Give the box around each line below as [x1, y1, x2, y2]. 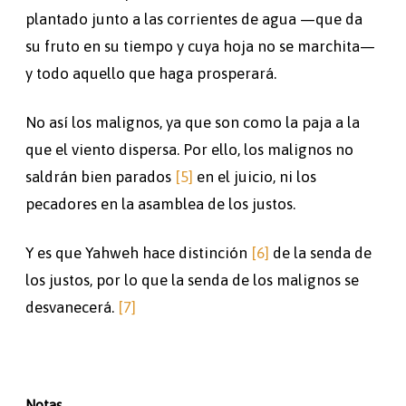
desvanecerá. [25, 297, 118, 316]
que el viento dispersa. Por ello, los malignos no [25, 140, 353, 159]
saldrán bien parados [25, 167, 175, 186]
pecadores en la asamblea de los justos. [25, 194, 295, 213]
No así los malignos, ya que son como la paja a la [25, 112, 360, 131]
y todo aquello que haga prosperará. [25, 63, 276, 82]
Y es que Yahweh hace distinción [25, 243, 251, 262]
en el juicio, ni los [193, 167, 316, 186]
